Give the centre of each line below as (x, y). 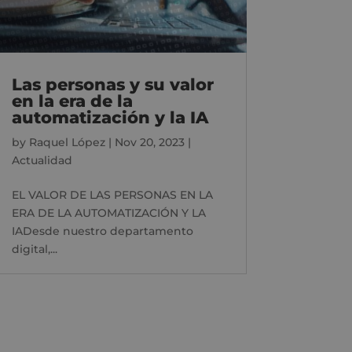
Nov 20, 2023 (149, 142)
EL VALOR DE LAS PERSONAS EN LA (112, 194)
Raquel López (67, 142)
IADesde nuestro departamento (102, 231)
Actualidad (42, 160)
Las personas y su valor (112, 84)
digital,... (34, 249)
